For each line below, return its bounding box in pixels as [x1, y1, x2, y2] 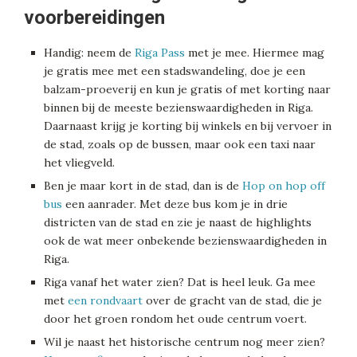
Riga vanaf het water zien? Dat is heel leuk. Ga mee [44, 274, 316, 289]
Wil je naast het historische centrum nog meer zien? [44, 334, 325, 349]
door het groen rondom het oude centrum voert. [44, 311, 307, 326]
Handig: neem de [44, 45, 135, 60]
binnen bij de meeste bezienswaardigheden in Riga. [44, 100, 313, 115]
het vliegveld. [44, 155, 115, 170]
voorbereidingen [24, 6, 165, 29]
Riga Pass [135, 45, 185, 60]
